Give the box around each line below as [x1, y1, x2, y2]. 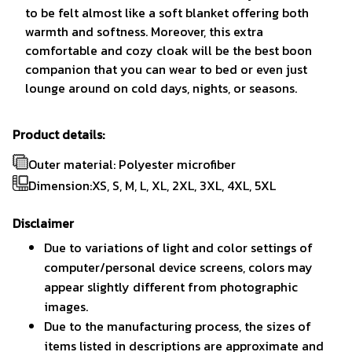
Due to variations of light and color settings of [44, 237, 313, 257]
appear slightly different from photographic [44, 277, 298, 296]
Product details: [13, 125, 104, 144]
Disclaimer [13, 214, 74, 233]
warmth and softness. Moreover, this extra [25, 22, 263, 42]
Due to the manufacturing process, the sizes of [44, 316, 311, 335]
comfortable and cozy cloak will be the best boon [25, 41, 312, 60]
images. [44, 296, 88, 316]
